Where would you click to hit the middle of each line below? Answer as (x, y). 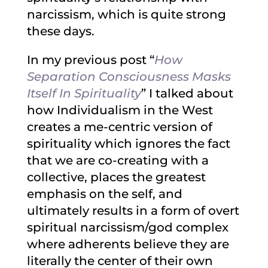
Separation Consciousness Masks (129, 77)
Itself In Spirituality (84, 93)
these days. (60, 31)
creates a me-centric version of (119, 127)
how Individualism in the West (120, 110)
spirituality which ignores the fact (128, 144)
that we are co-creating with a (118, 160)
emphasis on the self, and (104, 194)
